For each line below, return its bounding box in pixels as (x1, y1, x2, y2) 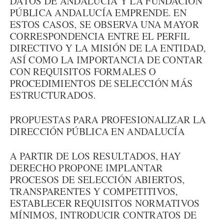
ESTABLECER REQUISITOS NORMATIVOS (10, 196, 200, 210)
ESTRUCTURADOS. (10, 88, 96, 102)
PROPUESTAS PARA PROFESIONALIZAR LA (10, 113, 206, 126)
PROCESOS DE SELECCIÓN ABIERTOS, (10, 173, 185, 186)
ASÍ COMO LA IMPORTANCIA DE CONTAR (10, 53, 202, 66)
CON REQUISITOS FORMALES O (10, 65, 156, 78)
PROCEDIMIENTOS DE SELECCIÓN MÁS (10, 77, 193, 90)
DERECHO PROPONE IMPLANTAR (10, 161, 163, 174)
